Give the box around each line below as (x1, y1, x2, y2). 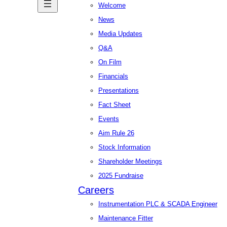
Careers (78, 184, 114, 196)
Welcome (98, 2, 126, 10)
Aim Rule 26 (98, 129, 134, 137)
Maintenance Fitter (98, 214, 153, 222)
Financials (98, 72, 128, 81)
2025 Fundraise (98, 172, 143, 180)
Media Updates (98, 30, 142, 38)
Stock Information (98, 143, 150, 152)
